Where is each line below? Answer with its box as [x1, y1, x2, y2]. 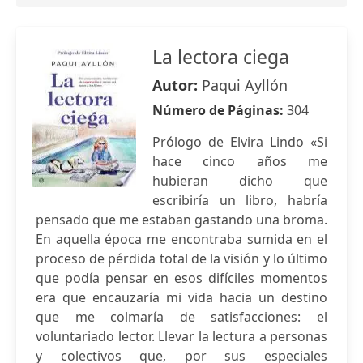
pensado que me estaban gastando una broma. [36, 211, 327, 228]
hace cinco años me [152, 152, 327, 170]
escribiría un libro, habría [152, 191, 327, 209]
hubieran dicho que [152, 172, 327, 190]
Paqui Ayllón [202, 75, 288, 95]
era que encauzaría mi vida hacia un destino [36, 288, 327, 306]
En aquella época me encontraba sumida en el [36, 230, 327, 248]
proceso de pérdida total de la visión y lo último [36, 250, 327, 267]
